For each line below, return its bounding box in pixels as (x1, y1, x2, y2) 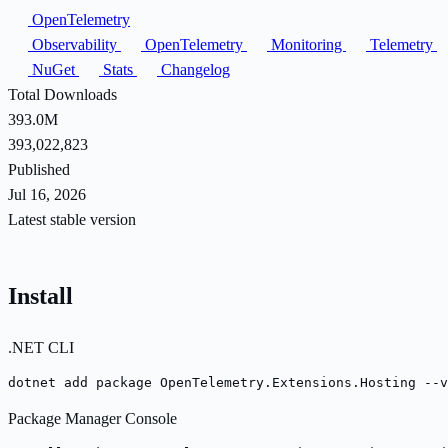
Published (8, 160, 70, 178)
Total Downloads (8, 85, 117, 103)
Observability (28, 35, 121, 53)
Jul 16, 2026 (8, 185, 86, 203)
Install (8, 282, 73, 309)
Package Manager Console (8, 409, 177, 427)
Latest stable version (8, 210, 136, 228)
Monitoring (267, 35, 346, 53)
